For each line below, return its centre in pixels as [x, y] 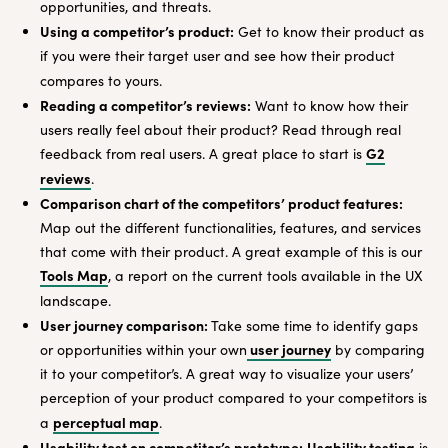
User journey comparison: [125, 325]
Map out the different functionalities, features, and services [230, 227]
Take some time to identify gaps [314, 325]
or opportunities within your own [143, 349]
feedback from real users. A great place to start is [203, 153]
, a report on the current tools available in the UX [265, 275]
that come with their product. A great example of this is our [231, 251]
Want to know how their [329, 105]
